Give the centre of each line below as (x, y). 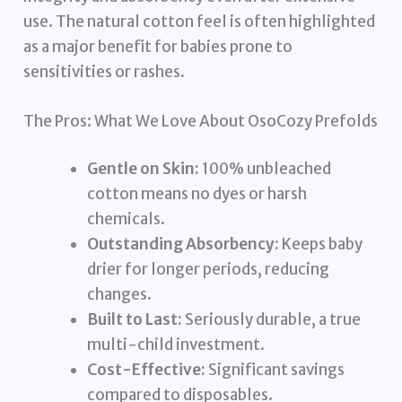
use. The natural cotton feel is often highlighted (200, 21)
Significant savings (275, 370)
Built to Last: (135, 320)
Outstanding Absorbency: (184, 245)
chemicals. (127, 219)
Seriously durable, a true (272, 320)
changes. (120, 295)
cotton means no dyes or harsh (197, 194)
